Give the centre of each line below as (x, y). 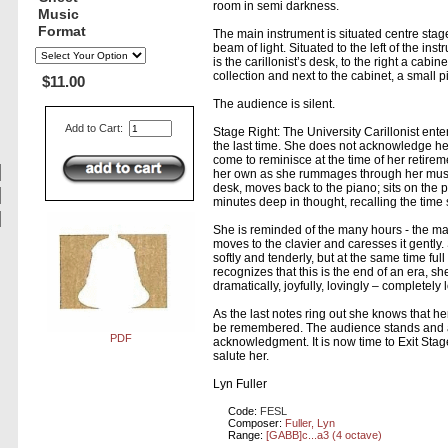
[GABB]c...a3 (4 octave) (324, 435)
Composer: (257, 423)
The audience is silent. (274, 104)
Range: (247, 435)
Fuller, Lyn (310, 423)
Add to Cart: (96, 128)
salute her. (241, 356)
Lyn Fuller (240, 384)
